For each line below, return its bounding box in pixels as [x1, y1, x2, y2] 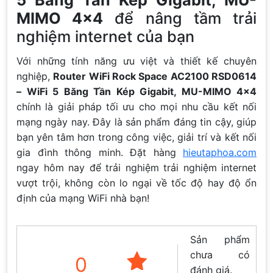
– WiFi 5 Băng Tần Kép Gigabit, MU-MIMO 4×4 [16, 85, 257, 97]
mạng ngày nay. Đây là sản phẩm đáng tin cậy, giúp [16, 115, 257, 128]
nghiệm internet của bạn [16, 27, 194, 46]
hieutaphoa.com [183, 146, 257, 158]
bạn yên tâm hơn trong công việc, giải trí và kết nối [16, 130, 257, 143]
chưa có [190, 248, 250, 261]
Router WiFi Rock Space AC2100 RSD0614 [53, 69, 257, 82]
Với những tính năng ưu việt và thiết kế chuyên [16, 54, 257, 67]
